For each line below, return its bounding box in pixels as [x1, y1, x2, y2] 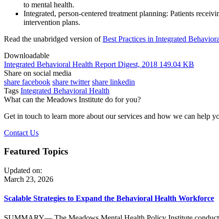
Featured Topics [4, 146, 68, 157]
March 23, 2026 [4, 175, 53, 184]
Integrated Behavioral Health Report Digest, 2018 [4, 60, 157, 68]
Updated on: [4, 166, 42, 175]
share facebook [4, 77, 50, 86]
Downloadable [4, 51, 49, 60]
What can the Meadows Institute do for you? [4, 95, 141, 104]
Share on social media [4, 68, 71, 77]
